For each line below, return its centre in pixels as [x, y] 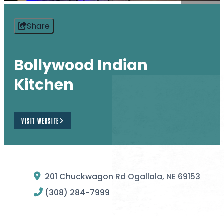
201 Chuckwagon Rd [85, 176]
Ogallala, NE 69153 [164, 176]
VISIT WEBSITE [40, 121]
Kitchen [44, 85]
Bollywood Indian [81, 65]
